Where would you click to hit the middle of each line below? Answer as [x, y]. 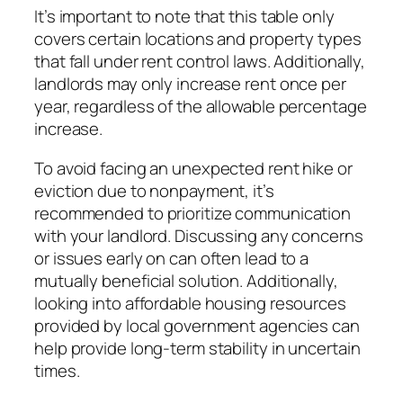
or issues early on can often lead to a [172, 258]
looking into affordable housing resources [190, 303]
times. [57, 370]
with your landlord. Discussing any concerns [199, 235]
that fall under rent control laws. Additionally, [200, 62]
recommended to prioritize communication [193, 213]
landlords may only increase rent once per [190, 84]
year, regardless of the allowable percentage [201, 107]
